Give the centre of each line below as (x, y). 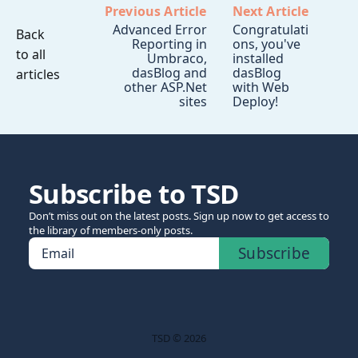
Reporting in (169, 44)
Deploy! (255, 102)
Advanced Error (159, 30)
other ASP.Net (165, 88)
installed (258, 59)
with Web (261, 88)
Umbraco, (177, 59)
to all (31, 54)
